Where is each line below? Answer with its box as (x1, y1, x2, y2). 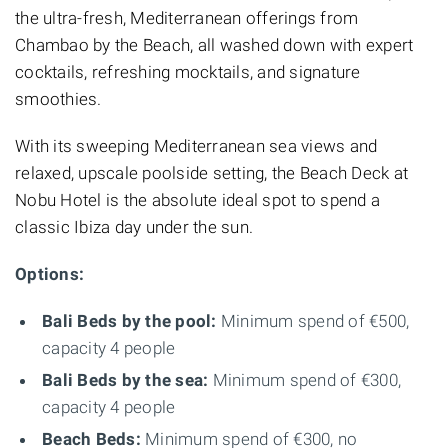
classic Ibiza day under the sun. (15, 216, 253, 237)
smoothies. (15, 88, 102, 109)
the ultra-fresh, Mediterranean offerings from (15, 7, 359, 28)
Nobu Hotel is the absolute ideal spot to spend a (15, 189, 380, 210)
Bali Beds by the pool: (42, 310, 221, 331)
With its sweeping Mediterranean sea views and (15, 135, 378, 156)
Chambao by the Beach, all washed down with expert (15, 34, 414, 55)
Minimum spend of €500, (220, 310, 410, 331)
